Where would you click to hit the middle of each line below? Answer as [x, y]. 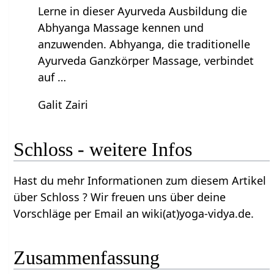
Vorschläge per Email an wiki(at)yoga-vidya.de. [134, 213]
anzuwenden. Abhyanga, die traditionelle [144, 44]
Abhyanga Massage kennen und [121, 28]
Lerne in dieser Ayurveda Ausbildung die [143, 11]
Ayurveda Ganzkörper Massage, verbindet [146, 61]
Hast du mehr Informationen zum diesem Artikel [140, 180]
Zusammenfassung [87, 258]
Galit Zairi [63, 105]
